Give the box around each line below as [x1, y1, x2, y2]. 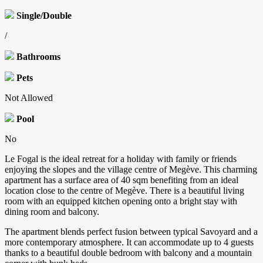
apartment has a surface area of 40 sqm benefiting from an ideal [5, 175, 238, 186]
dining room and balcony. [5, 207, 99, 217]
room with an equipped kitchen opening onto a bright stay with [5, 196, 237, 207]
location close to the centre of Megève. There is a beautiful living [5, 186, 244, 196]
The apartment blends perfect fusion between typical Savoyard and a [5, 227, 258, 237]
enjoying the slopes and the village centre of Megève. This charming [5, 164, 257, 175]
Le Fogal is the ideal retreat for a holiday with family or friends [5, 154, 237, 164]
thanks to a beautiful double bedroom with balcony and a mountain [5, 248, 252, 258]
